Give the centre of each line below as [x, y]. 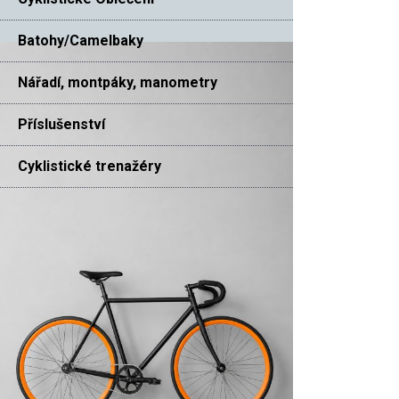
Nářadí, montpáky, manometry [118, 82]
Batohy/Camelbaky [81, 40]
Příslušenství [61, 124]
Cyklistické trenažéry [90, 166]
